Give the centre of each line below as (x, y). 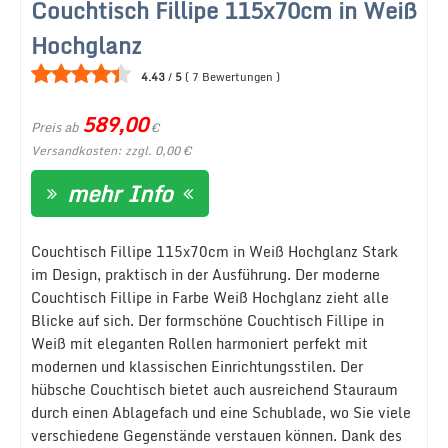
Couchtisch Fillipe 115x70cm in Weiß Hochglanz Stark (214, 251)
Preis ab (55, 127)
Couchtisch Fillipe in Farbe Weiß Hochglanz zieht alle (210, 297)
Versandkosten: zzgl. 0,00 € (111, 150)
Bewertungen (237, 77)
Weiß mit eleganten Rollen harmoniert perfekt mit (199, 343)
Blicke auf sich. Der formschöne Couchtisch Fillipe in (207, 320)
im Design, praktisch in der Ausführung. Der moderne (205, 274)
